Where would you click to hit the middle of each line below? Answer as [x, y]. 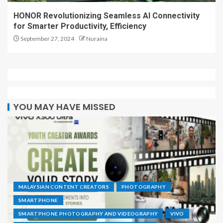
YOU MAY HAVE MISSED [64, 107]
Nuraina [97, 39]
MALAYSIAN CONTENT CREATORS [64, 187]
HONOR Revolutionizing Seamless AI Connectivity [107, 16]
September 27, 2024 [47, 39]
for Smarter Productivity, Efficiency [80, 26]
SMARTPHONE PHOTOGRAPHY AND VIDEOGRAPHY [88, 214]
